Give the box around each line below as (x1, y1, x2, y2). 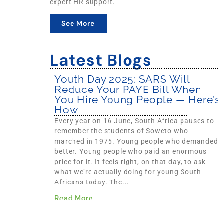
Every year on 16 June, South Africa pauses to (54, 117, 214, 125)
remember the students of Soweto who (54, 127, 188, 135)
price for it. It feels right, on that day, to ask (54, 158, 206, 166)
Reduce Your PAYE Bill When (54, 83, 201, 96)
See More (61, 19, 95, 28)
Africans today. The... (54, 178, 129, 186)
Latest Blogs (50, 50, 152, 71)
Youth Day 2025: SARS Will (54, 73, 190, 86)
